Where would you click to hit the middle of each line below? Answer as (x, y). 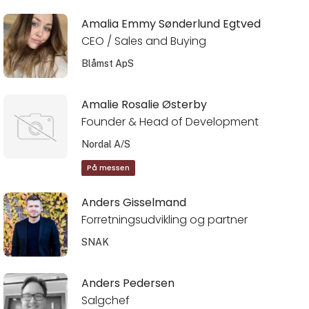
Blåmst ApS (107, 63)
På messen (108, 168)
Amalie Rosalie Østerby (144, 105)
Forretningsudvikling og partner (164, 219)
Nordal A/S (106, 144)
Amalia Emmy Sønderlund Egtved (171, 23)
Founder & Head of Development (170, 121)
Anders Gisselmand (133, 203)
